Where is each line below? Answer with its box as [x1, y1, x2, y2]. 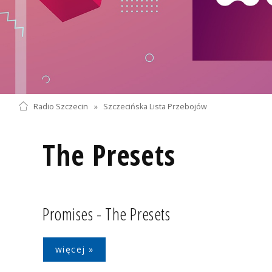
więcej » [55, 243, 94, 255]
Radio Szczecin [33, 101, 88, 112]
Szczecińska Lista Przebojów [103, 101, 208, 112]
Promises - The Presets [42, 202, 171, 225]
